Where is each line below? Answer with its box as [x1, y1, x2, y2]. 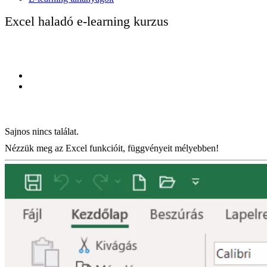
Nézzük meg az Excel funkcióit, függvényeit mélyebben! [5, 142, 219, 153]
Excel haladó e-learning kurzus [5, 13, 169, 29]
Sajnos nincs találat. [5, 126, 79, 136]
